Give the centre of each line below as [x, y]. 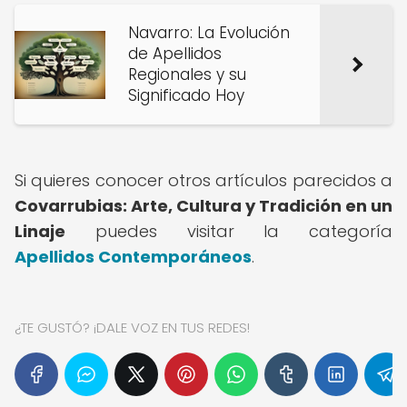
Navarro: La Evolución [209, 33]
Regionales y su [187, 74]
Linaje [40, 231]
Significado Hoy [186, 95]
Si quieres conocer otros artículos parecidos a [203, 180]
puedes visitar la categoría [229, 231]
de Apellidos [175, 54]
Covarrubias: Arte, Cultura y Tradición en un [203, 206]
